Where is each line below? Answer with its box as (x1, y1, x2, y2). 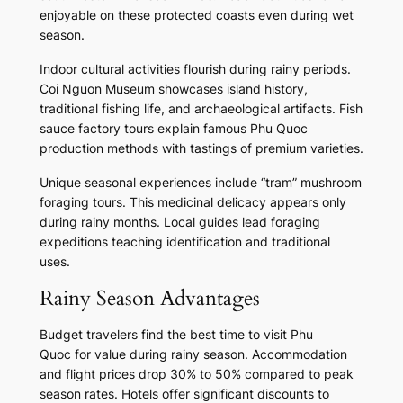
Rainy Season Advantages (39, 284, 260, 313)
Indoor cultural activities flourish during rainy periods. (39, 61, 351, 77)
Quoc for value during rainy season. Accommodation (39, 346, 347, 363)
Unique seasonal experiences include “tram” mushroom (39, 175, 362, 191)
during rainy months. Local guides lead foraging (39, 214, 320, 230)
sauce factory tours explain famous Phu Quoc (39, 121, 308, 137)
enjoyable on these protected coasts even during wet (39, 7, 354, 23)
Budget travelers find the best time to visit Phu (39, 327, 313, 343)
